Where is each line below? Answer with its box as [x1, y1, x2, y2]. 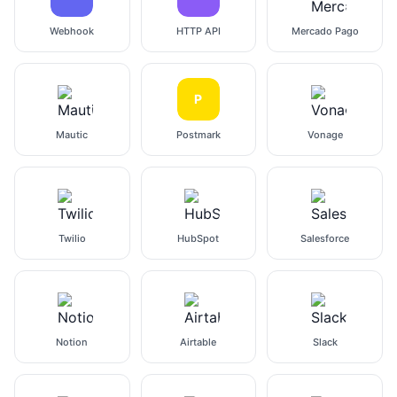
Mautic [56, 128, 89, 141]
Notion [56, 336, 89, 348]
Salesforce [300, 232, 350, 245]
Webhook [50, 25, 95, 37]
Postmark [175, 128, 221, 141]
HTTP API [175, 25, 221, 37]
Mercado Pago [291, 25, 359, 37]
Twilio [58, 232, 86, 245]
